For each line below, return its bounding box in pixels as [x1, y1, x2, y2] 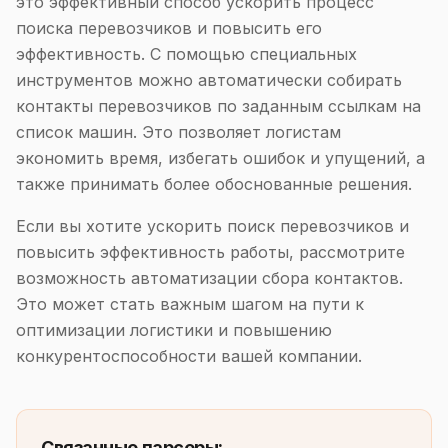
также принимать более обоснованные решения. [16, 174, 412, 194]
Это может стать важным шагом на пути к [16, 294, 364, 314]
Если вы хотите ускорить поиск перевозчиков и [16, 216, 409, 236]
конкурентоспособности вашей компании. [16, 346, 362, 366]
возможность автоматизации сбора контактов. [16, 268, 403, 288]
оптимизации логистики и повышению [16, 320, 332, 340]
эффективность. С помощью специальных [16, 44, 357, 64]
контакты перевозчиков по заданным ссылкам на [16, 96, 421, 116]
